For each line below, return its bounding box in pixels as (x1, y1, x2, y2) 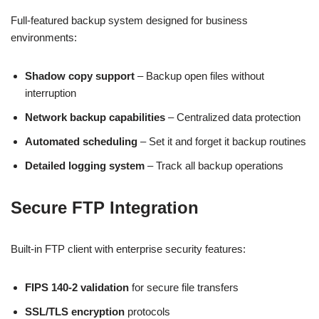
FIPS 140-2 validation (25, 281, 129, 293)
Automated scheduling (25, 135, 137, 147)
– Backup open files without (135, 70, 264, 82)
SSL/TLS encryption (25, 305, 125, 318)
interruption (25, 87, 76, 99)
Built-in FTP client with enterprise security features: (11, 243, 246, 255)
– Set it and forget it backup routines (137, 135, 306, 147)
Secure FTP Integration (11, 198, 199, 217)
